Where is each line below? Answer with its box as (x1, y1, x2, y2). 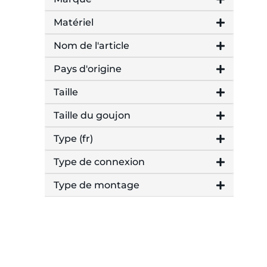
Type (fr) (54, 133, 93, 145)
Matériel (54, 17, 94, 29)
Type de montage (54, 179, 139, 191)
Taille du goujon (54, 110, 131, 122)
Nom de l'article (54, 40, 129, 52)
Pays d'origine (54, 63, 122, 75)
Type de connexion (54, 156, 145, 168)
